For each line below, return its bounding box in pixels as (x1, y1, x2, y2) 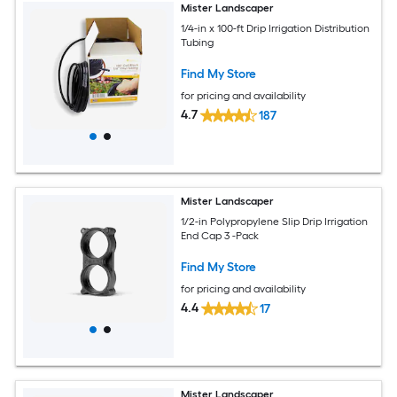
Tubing (181, 35, 214, 49)
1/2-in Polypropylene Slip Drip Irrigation (181, 214, 369, 228)
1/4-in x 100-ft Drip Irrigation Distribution (181, 21, 370, 35)
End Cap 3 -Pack (181, 229, 260, 242)
